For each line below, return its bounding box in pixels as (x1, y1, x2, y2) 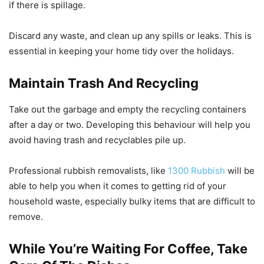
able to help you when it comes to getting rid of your (9, 180, 226, 192)
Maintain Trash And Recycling (9, 75, 199, 91)
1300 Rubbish (168, 165, 225, 177)
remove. (9, 211, 43, 223)
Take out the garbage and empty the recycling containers (9, 104, 246, 115)
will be (225, 165, 255, 177)
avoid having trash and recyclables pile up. (9, 134, 188, 146)
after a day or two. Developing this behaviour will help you (9, 119, 250, 131)
